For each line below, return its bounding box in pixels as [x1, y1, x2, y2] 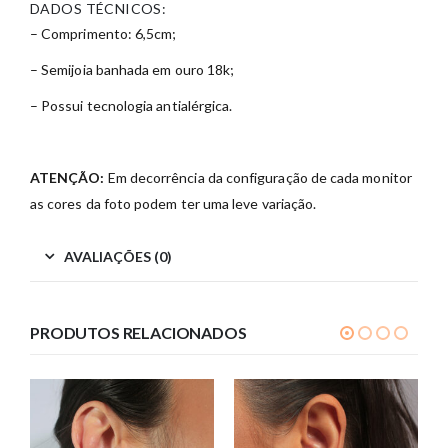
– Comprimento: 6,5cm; [30, 25, 177, 43]
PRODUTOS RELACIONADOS [30, 323, 247, 343]
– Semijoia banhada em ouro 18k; [30, 61, 235, 79]
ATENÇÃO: [30, 169, 105, 187]
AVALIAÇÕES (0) [64, 248, 172, 266]
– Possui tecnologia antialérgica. [30, 97, 233, 115]
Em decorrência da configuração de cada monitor [104, 169, 412, 187]
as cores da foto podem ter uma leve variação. [30, 195, 317, 213]
